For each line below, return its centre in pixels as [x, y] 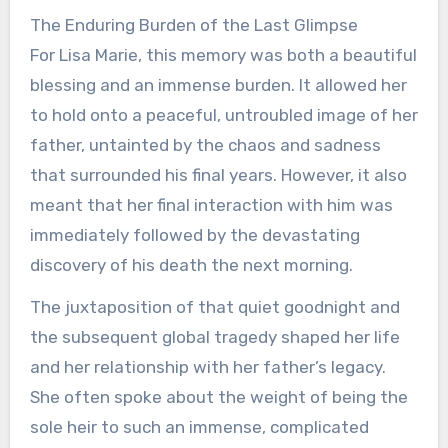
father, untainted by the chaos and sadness [205, 144]
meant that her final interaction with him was [211, 204]
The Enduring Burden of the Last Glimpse [193, 24]
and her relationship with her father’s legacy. [207, 367]
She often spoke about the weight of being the [218, 397]
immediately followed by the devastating [194, 234]
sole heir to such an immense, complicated [199, 427]
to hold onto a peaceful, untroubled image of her [223, 114]
